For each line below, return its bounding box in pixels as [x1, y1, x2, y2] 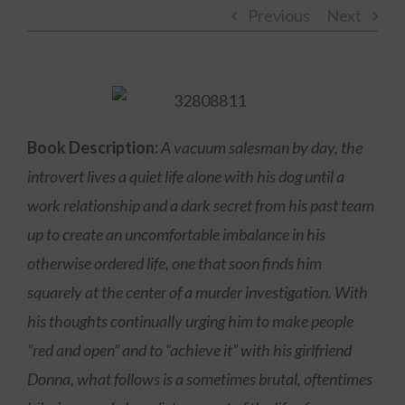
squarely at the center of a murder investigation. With [27, 282, 368, 302]
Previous [248, 5, 310, 25]
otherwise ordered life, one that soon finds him [27, 253, 322, 273]
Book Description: [27, 137, 158, 157]
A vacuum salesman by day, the [161, 137, 363, 157]
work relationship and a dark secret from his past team [27, 195, 374, 215]
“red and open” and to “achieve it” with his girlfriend [27, 340, 352, 360]
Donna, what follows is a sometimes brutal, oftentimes [27, 369, 372, 389]
